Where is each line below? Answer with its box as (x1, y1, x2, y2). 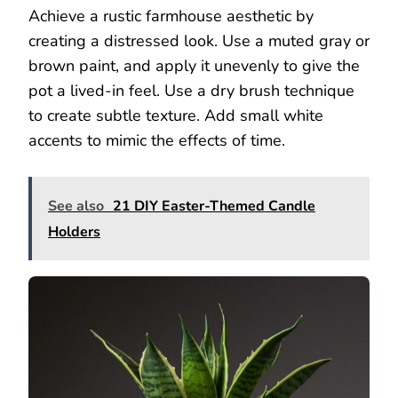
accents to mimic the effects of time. (28, 130, 285, 152)
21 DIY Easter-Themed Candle (113, 196, 315, 217)
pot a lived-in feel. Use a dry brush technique (28, 80, 354, 102)
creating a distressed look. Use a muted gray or (28, 30, 370, 52)
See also (48, 196, 104, 217)
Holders (48, 222, 100, 243)
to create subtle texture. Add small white (28, 105, 323, 127)
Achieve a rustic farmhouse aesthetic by (28, 5, 314, 28)
